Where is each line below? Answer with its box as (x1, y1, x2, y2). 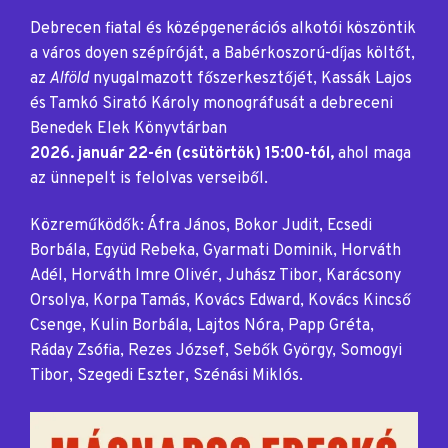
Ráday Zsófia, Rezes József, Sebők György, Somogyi (30, 341, 402, 362)
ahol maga (334, 143, 411, 164)
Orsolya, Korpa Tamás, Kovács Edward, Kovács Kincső (30, 291, 411, 312)
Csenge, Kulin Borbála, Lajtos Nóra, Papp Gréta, (30, 316, 374, 337)
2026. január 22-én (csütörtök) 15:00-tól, (30, 143, 334, 164)
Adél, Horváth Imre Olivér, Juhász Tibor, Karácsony (30, 266, 401, 287)
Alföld (46, 68, 93, 89)
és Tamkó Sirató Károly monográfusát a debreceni (30, 93, 393, 114)
